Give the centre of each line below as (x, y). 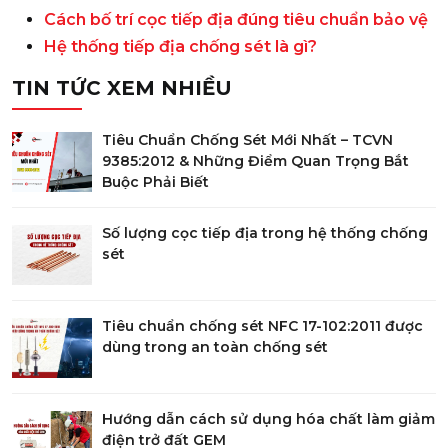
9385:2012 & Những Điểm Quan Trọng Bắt (255, 161)
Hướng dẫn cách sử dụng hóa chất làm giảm (268, 419)
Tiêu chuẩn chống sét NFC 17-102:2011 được (262, 326)
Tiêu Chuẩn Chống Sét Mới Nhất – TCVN (247, 140)
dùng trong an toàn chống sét (215, 347)
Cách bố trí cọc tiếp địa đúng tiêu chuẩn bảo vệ (236, 20)
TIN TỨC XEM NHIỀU (122, 88)
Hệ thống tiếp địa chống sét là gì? (180, 47)
